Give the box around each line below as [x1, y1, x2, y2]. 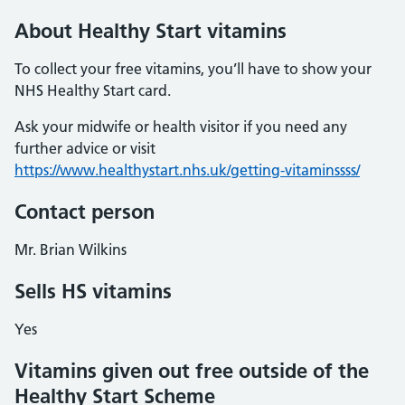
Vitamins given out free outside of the [14, 358, 369, 383]
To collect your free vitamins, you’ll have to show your [14, 60, 372, 78]
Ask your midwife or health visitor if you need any [14, 118, 347, 136]
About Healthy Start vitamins [14, 18, 287, 43]
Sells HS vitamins [14, 278, 172, 304]
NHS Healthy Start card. [14, 81, 171, 99]
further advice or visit [14, 139, 155, 157]
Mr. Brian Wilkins [14, 240, 127, 259]
